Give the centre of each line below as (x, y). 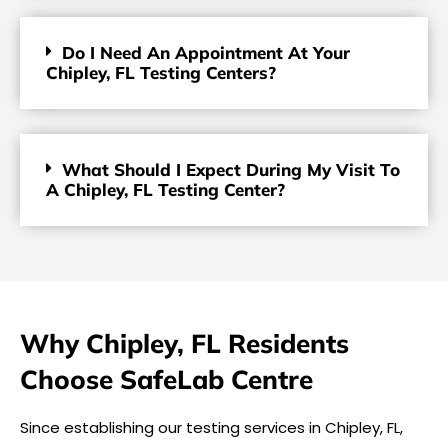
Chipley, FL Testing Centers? (161, 73)
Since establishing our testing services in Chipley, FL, (211, 428)
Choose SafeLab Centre (166, 380)
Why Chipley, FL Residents (184, 344)
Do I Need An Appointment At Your (206, 53)
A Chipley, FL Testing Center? (165, 190)
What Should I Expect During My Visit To (231, 170)
